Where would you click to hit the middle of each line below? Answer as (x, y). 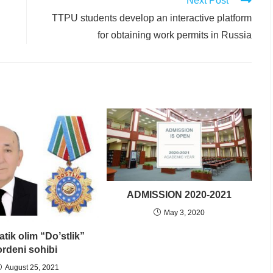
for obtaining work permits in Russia (175, 35)
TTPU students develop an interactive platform (152, 18)
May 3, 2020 (184, 213)
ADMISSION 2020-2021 (179, 195)
